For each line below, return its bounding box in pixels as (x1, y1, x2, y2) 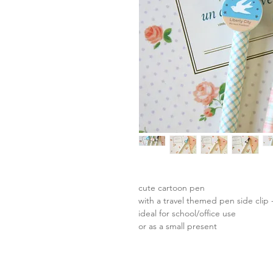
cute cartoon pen (138, 182, 205, 193)
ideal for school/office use (138, 207, 236, 219)
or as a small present (138, 220, 217, 232)
